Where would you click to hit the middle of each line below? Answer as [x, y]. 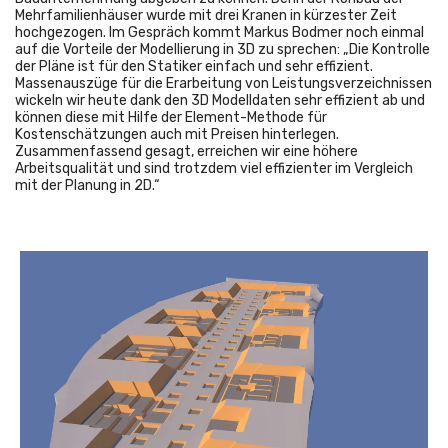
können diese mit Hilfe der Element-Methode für [171, 118]
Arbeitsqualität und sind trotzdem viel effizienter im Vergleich [214, 169]
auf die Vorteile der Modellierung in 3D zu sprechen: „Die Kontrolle [222, 50]
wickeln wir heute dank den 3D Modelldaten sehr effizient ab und [220, 101]
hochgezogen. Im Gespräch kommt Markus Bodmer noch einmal [219, 33]
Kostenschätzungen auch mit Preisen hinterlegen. [177, 135]
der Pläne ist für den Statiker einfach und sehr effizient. [194, 67]
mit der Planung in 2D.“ [87, 186]
